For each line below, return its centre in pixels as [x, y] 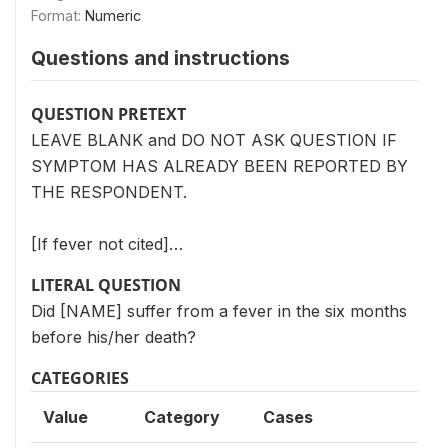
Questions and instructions [160, 58]
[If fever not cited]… [107, 244]
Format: [58, 15]
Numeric [113, 15]
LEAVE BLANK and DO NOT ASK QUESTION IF [214, 140]
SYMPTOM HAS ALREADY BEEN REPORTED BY [219, 166]
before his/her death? [113, 337]
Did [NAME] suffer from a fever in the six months [219, 311]
